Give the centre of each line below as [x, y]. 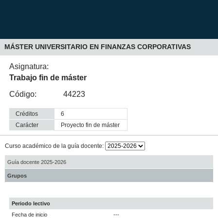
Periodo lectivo [31, 204]
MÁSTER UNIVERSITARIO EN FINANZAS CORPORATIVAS [97, 47]
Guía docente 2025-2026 [36, 162]
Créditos [27, 114]
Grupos [17, 175]
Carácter [27, 125]
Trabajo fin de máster [48, 77]
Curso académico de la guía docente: [55, 146]
